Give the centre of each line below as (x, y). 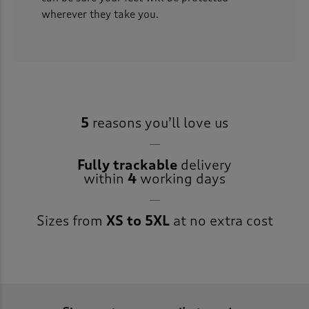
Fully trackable (127, 166)
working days (181, 179)
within (106, 179)
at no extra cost (221, 221)
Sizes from (71, 221)
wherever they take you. (100, 15)
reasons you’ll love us (159, 123)
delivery (205, 166)
